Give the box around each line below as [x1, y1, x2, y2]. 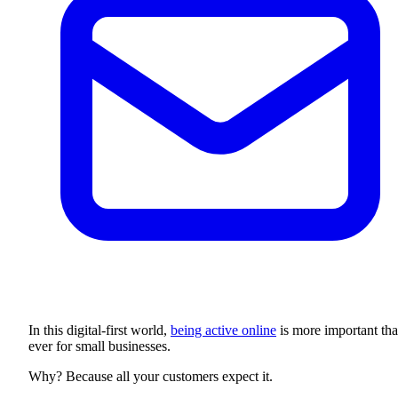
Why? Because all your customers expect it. [28, 369, 276, 385]
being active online [171, 322, 276, 338]
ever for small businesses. [28, 338, 171, 354]
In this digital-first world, [28, 322, 171, 338]
